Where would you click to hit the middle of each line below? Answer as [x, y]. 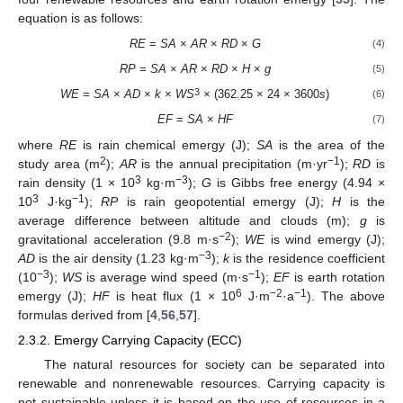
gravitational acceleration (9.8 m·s [118, 239]
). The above [346, 296]
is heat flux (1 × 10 [173, 296]
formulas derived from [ [84, 314]
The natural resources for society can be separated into [214, 364]
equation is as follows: [81, 18]
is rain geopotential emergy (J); [225, 201]
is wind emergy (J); [325, 239]
